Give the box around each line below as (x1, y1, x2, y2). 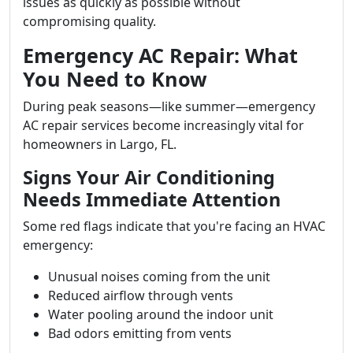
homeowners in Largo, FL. (23, 136, 176, 153)
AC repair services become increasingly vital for (23, 117, 304, 134)
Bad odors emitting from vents (48, 325, 232, 342)
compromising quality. (23, 13, 156, 30)
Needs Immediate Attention (23, 187, 281, 212)
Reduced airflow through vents (48, 287, 233, 304)
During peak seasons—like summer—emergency (23, 98, 315, 115)
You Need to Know (23, 65, 207, 92)
